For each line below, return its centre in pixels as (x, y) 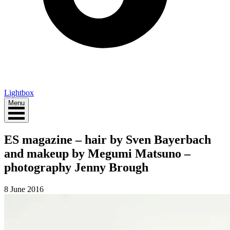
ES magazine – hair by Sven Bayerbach (108, 139)
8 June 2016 (24, 189)
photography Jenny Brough (76, 167)
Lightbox (19, 92)
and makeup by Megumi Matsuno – (97, 153)
